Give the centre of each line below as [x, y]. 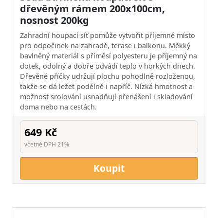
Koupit [109, 168]
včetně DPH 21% [47, 144]
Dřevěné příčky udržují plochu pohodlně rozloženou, [108, 76]
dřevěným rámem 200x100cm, [92, 8]
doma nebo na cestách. [58, 107]
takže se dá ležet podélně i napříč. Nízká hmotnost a [106, 86]
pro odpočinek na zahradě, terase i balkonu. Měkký [105, 45]
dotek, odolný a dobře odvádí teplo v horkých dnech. [108, 66]
